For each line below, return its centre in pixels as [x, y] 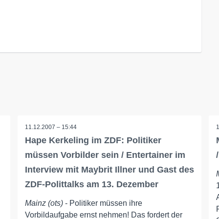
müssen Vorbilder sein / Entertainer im [105, 155]
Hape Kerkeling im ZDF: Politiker [93, 140]
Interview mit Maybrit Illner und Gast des [109, 170]
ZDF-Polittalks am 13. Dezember [91, 184]
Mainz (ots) [44, 203]
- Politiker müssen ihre [102, 203]
